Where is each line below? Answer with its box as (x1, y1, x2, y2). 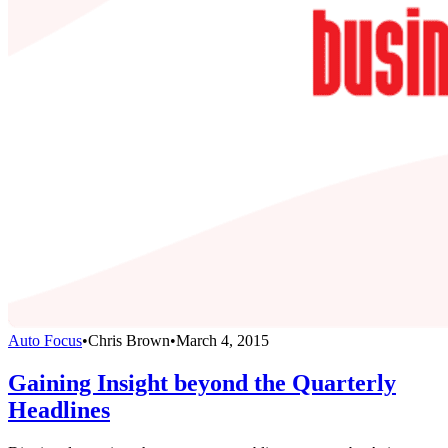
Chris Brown (88, 331, 170, 349)
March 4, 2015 (176, 331, 269, 349)
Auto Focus (8, 331, 82, 349)
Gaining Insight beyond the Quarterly (8, 369, 396, 396)
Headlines (8, 396, 110, 423)
